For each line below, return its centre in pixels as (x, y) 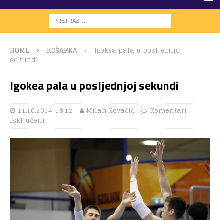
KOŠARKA (62, 50)
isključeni (27, 121)
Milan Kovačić (110, 111)
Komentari (168, 111)
